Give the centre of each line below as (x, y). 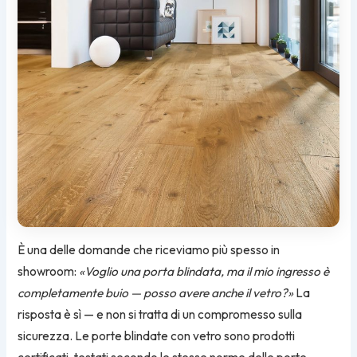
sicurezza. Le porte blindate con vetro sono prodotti (157, 336)
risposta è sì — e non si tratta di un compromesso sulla (160, 315)
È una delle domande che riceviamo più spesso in (149, 250)
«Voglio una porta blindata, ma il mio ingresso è (204, 272)
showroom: (49, 272)
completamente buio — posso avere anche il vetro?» (156, 293)
